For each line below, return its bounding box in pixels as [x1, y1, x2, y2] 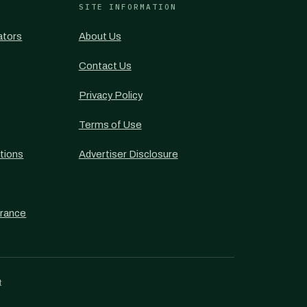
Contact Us [78, 60, 132, 71]
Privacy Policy [78, 90, 143, 101]
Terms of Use [78, 119, 142, 130]
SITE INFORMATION [78, 2, 177, 12]
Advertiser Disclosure [78, 149, 178, 160]
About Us [78, 31, 121, 42]
